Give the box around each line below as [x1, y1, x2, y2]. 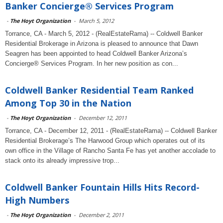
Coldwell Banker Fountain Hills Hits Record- [5, 181, 200, 193]
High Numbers [5, 194, 69, 206]
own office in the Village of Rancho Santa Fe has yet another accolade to [5, 147, 216, 154]
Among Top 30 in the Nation [5, 97, 131, 109]
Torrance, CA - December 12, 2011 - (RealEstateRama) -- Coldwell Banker [5, 127, 217, 134]
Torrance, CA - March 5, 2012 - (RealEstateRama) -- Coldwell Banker [5, 30, 203, 37]
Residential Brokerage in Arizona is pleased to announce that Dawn [5, 40, 198, 47]
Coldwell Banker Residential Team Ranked [5, 84, 194, 96]
